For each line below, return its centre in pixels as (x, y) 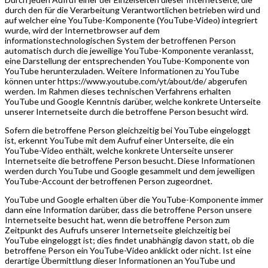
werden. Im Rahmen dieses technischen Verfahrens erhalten (118, 91)
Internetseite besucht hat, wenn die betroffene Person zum (117, 220)
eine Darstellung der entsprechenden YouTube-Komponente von (127, 60)
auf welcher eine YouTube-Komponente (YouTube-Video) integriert (131, 20)
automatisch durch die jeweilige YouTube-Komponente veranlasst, (129, 50)
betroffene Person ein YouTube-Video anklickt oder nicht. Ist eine (128, 250)
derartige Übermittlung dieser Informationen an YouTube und (120, 260)
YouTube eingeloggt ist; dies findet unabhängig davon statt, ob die (130, 240)
